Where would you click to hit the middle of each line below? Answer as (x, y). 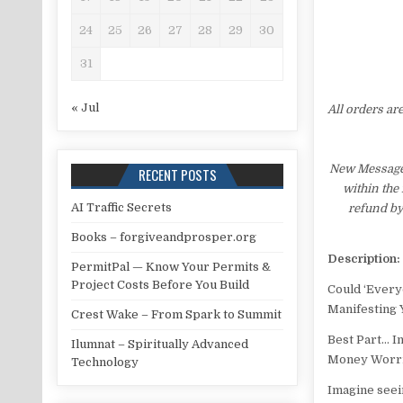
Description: (364, 259)
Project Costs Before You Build (161, 284)
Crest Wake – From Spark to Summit (177, 314)
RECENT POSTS (177, 174)
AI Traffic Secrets (122, 207)
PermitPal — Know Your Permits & (171, 266)
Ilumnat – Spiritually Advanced (160, 344)
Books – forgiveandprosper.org (164, 237)
